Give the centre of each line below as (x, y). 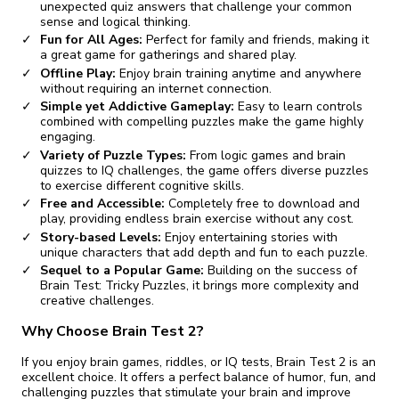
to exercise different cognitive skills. (142, 185)
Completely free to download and (262, 204)
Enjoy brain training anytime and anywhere (239, 73)
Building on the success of (281, 271)
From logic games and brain (266, 155)
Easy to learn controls (298, 107)
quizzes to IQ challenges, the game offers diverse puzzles (204, 170)
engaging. (68, 137)
